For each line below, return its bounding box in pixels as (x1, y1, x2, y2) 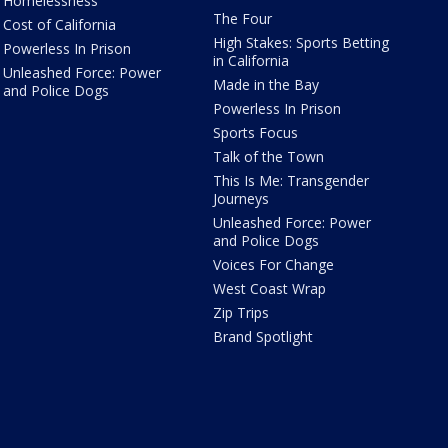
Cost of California (2, 15, 116, 35)
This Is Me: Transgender (213, 171, 370, 191)
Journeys (213, 189, 270, 209)
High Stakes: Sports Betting (213, 33, 390, 53)
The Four (213, 9, 273, 29)
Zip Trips (213, 303, 270, 323)
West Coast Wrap (213, 279, 327, 299)
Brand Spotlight (213, 327, 314, 347)
